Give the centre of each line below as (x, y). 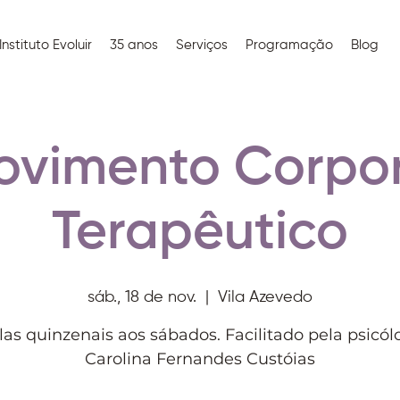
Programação (289, 45)
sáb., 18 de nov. (142, 297)
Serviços (201, 45)
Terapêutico (200, 234)
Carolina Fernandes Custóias (200, 359)
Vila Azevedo (265, 297)
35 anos (133, 45)
